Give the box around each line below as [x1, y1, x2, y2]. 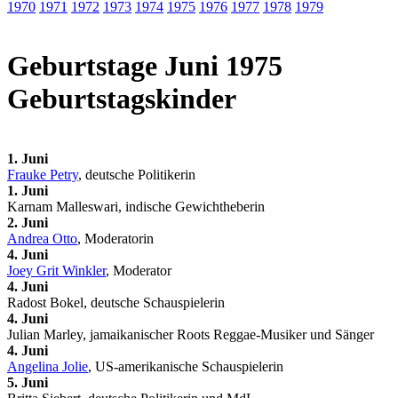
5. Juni [7, 374, 48, 390]
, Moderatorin [77, 230, 154, 246]
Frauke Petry [7, 166, 78, 182]
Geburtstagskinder [7, 83, 236, 115]
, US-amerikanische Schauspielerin [88, 358, 283, 374]
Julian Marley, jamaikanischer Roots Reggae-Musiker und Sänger [7, 326, 374, 342]
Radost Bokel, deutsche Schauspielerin [7, 294, 225, 310]
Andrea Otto [7, 230, 77, 246]
